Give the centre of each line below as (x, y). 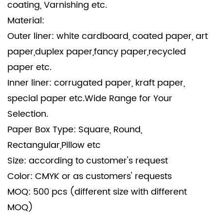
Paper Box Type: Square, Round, (75, 130)
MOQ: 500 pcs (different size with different (97, 192)
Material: (26, 21)
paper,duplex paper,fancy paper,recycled (97, 52)
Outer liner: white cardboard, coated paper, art (108, 36)
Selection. (28, 114)
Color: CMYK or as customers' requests (90, 176)
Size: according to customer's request (88, 161)
